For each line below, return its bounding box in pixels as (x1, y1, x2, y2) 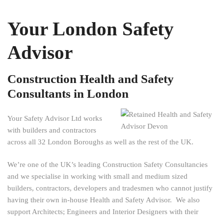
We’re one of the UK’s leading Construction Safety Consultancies (7, 161, 208, 169)
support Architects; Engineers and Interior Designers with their (7, 208, 198, 216)
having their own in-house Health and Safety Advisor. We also (7, 196, 200, 204)
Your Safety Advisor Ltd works (7, 114, 102, 122)
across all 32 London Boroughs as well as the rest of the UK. (7, 137, 193, 146)
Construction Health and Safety (7, 72, 174, 86)
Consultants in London (7, 87, 129, 101)
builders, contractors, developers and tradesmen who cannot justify (7, 184, 213, 192)
